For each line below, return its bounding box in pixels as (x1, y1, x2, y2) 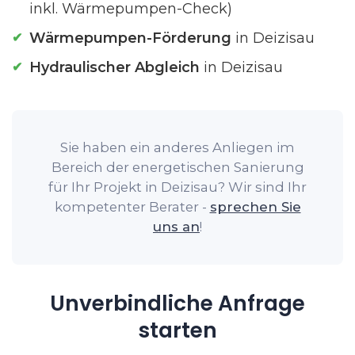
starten (138, 315, 217, 345)
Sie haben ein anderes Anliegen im (60, 139, 295, 155)
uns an (153, 219, 200, 235)
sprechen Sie (209, 199, 301, 215)
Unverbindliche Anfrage (50, 288, 305, 318)
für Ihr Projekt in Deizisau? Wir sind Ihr (48, 179, 307, 195)
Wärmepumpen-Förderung (29, 29, 231, 47)
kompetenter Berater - (54, 199, 210, 215)
